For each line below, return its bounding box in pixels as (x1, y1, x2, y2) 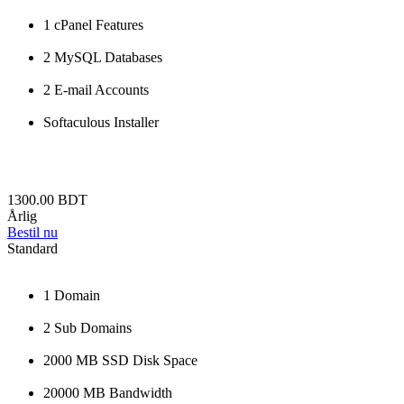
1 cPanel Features (43, 17, 143, 33)
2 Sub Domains (43, 320, 132, 336)
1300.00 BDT (7, 192, 87, 208)
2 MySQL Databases (43, 50, 162, 66)
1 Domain (43, 288, 100, 304)
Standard (7, 241, 58, 257)
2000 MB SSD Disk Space (43, 353, 197, 369)
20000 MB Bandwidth (43, 385, 172, 401)
